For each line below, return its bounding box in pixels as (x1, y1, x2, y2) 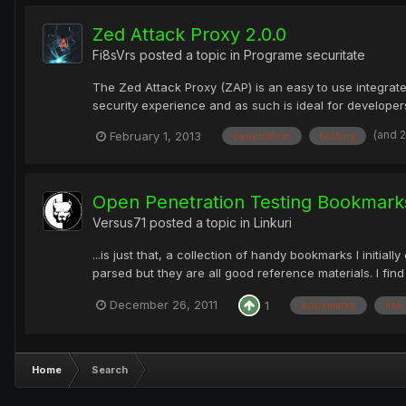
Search (92, 362, 128, 376)
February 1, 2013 (110, 128, 201, 143)
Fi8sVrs (92, 46, 136, 63)
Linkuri (254, 214, 292, 230)
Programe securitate (244, 46, 365, 63)
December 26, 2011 (110, 297, 217, 313)
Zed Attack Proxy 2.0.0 (92, 23, 286, 45)
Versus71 (92, 214, 146, 230)
